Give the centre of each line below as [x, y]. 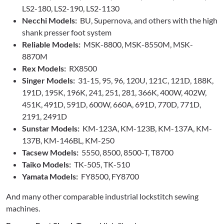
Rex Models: [44, 68]
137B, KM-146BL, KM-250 [68, 140]
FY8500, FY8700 [109, 176]
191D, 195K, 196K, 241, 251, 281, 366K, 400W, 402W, [114, 92]
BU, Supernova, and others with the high [147, 20]
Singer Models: [48, 80]
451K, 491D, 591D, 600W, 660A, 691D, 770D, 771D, [111, 104]
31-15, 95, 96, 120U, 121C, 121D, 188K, [144, 80]
